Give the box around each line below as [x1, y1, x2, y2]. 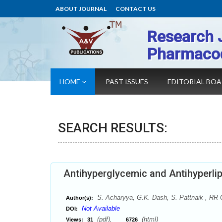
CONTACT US [115, 5, 156, 12]
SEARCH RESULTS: [58, 120, 167, 135]
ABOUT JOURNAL [55, 5, 107, 12]
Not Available [82, 205, 120, 212]
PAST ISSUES [106, 77, 148, 86]
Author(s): [66, 195, 93, 201]
